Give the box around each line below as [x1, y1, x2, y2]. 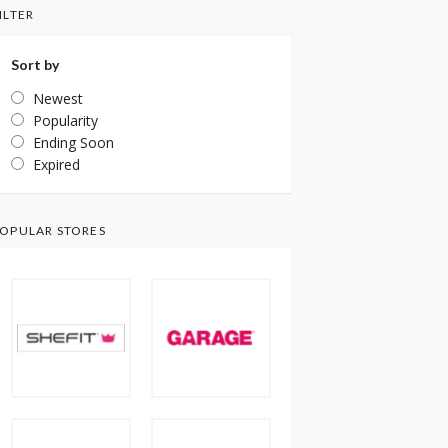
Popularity [33, 110, 98, 130]
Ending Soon [33, 132, 114, 152]
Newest [33, 88, 83, 108]
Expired [33, 154, 80, 174]
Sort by [11, 55, 59, 73]
